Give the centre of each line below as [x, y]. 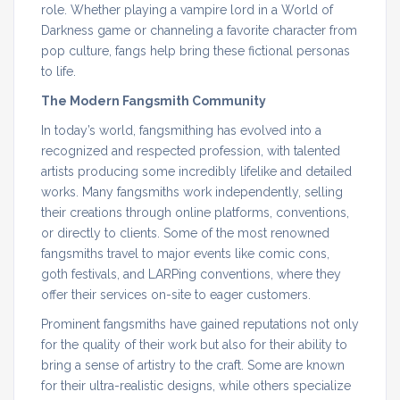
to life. [58, 71]
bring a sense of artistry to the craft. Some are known [193, 365]
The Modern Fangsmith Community [154, 100]
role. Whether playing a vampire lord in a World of [187, 9]
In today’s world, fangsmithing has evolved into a [181, 130]
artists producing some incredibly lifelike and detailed [196, 171]
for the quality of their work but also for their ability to [194, 344]
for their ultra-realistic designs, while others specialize [196, 385]
